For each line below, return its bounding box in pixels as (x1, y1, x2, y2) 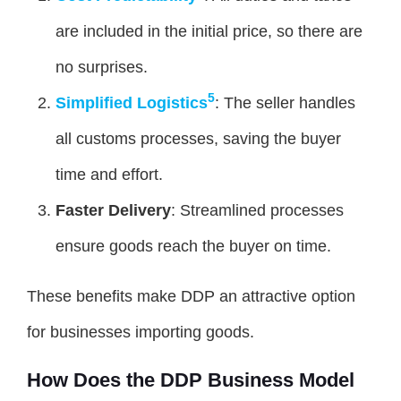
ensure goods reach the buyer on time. (55, 236, 331, 255)
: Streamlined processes (171, 200, 344, 219)
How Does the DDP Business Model (27, 368, 354, 391)
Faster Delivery (55, 200, 171, 219)
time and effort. (55, 165, 163, 183)
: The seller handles (215, 93, 355, 112)
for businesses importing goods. (27, 322, 254, 341)
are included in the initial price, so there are (55, 21, 363, 40)
